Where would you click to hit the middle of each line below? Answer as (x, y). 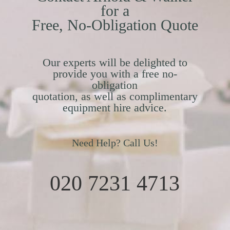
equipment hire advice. (115, 108)
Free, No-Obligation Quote (115, 25)
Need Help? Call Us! (115, 143)
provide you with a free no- (115, 74)
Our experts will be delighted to (115, 63)
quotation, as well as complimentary (115, 97)
